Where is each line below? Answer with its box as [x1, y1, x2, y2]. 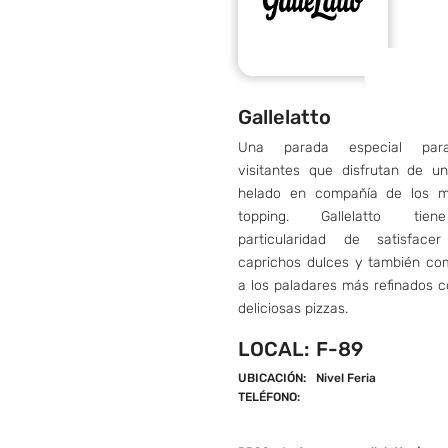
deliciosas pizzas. [238, 300, 348, 317]
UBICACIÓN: [238, 371, 306, 385]
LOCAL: [238, 337, 309, 361]
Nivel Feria [316, 371, 376, 385]
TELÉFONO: [238, 390, 300, 404]
